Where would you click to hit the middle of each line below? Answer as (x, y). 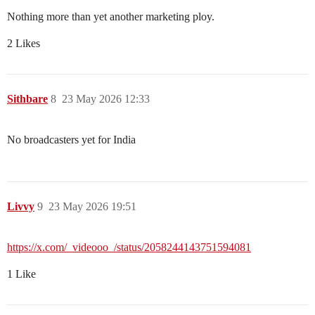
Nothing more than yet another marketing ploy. (111, 17)
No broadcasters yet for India (71, 140)
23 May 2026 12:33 (106, 99)
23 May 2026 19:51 (92, 207)
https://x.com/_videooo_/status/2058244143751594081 (129, 247)
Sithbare (27, 99)
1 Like (21, 274)
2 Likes (24, 44)
